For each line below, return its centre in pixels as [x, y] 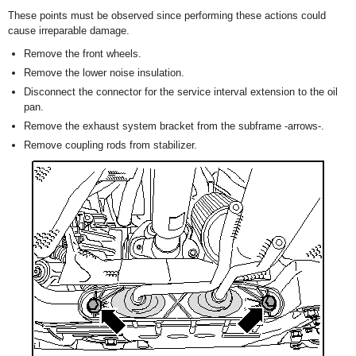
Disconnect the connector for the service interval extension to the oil [181, 92]
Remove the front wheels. [83, 54]
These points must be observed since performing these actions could [167, 15]
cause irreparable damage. [69, 31]
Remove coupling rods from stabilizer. [110, 145]
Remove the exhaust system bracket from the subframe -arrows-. [174, 126]
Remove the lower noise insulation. [104, 73]
